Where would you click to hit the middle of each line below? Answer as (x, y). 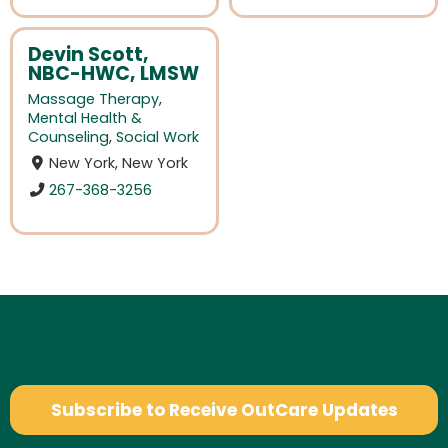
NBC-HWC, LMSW (113, 74)
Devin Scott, (88, 55)
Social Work (157, 137)
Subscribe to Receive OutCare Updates (224, 410)
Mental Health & (85, 118)
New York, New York (119, 163)
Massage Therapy (93, 99)
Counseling (68, 137)
